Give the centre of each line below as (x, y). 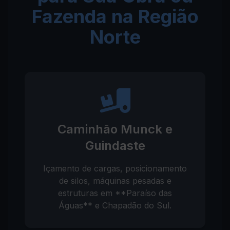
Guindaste (115, 146)
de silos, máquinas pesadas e (115, 181)
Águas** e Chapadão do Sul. (115, 205)
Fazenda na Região (115, 16)
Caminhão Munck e (115, 129)
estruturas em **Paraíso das (115, 193)
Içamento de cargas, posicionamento (115, 168)
